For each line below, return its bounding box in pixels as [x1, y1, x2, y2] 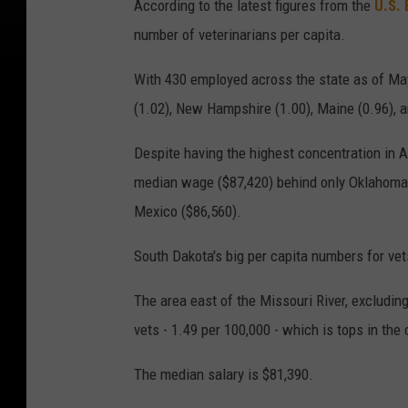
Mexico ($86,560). [134, 202, 241, 221]
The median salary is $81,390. [134, 365, 313, 384]
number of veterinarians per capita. [134, 25, 345, 45]
